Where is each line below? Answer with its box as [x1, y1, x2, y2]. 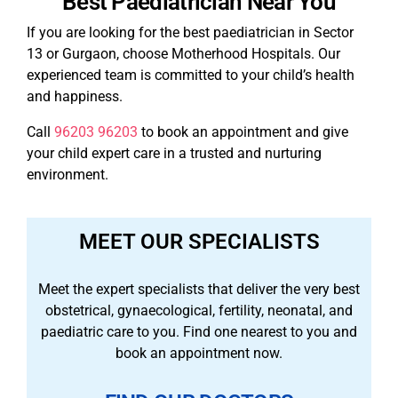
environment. [27, 166, 112, 184]
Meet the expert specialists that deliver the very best [38, 281, 360, 298]
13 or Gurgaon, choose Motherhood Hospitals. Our [27, 45, 340, 63]
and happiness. [27, 88, 126, 106]
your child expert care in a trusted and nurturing [27, 145, 322, 163]
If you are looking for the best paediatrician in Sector [27, 24, 354, 42]
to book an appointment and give [138, 123, 348, 141]
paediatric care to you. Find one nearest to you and [41, 323, 357, 341]
